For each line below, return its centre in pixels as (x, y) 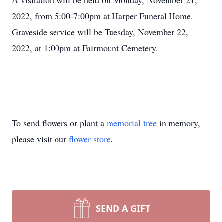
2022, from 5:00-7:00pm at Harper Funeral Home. (103, 16)
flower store (90, 139)
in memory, (178, 123)
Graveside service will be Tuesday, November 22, (100, 32)
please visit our (40, 139)
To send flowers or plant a (59, 123)
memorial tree (132, 123)
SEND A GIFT (123, 208)
